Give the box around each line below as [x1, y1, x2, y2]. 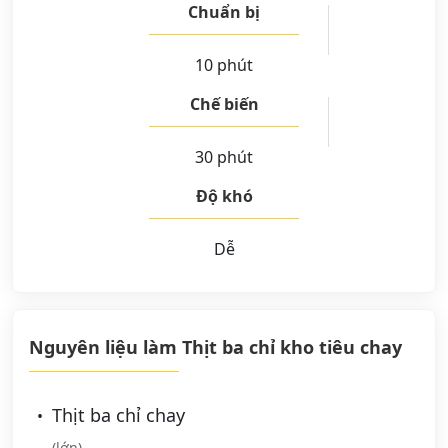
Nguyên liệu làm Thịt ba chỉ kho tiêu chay [29, 334, 402, 359]
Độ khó [195, 184, 253, 207]
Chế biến [189, 92, 259, 115]
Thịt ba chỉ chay [47, 402, 185, 427]
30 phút [195, 145, 253, 168]
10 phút [195, 53, 253, 76]
